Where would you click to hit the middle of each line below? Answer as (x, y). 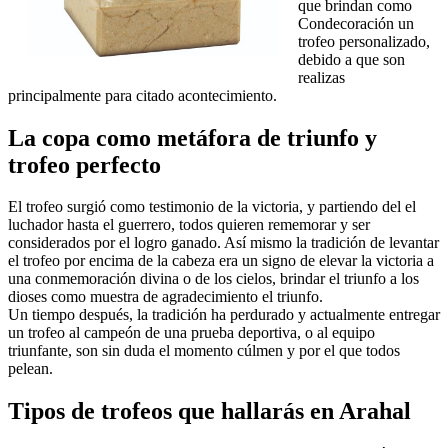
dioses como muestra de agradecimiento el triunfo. (165, 297)
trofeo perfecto (84, 164)
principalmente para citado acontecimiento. (142, 95)
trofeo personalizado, (364, 41)
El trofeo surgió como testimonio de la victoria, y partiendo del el (212, 207)
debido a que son (351, 59)
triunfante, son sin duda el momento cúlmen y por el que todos (204, 351)
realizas (321, 77)
